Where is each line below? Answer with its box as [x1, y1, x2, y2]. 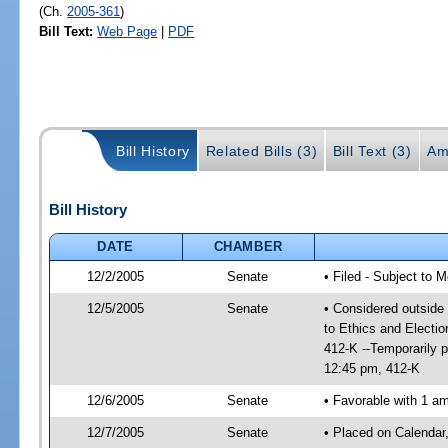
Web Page [97, 23, 158, 39]
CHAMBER [213, 238, 284, 254]
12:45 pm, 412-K [323, 360, 420, 376]
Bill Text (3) [332, 143, 412, 160]
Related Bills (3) [205, 143, 318, 160]
